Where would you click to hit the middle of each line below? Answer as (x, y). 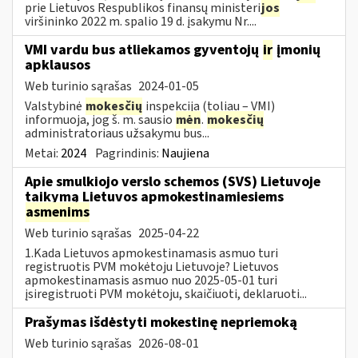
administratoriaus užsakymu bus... (117, 133)
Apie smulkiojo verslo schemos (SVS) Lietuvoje (173, 181)
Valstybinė (55, 106)
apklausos (58, 65)
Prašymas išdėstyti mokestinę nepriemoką (161, 322)
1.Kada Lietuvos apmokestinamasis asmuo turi (151, 253)
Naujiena (185, 153)
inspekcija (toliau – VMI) (209, 106)
